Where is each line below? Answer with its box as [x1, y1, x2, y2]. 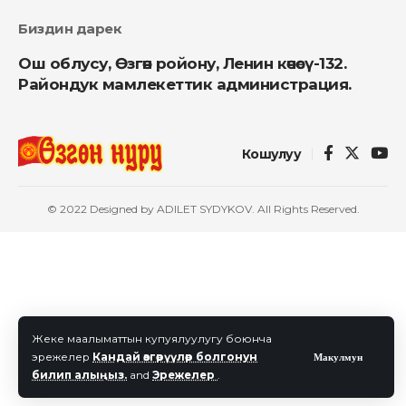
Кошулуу [241, 145, 301, 162]
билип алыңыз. [32, 368, 127, 382]
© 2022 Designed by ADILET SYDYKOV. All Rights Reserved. [46, 201, 360, 216]
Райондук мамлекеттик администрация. [18, 74, 352, 93]
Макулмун [314, 350, 362, 363]
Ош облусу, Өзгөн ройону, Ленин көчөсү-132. [18, 53, 346, 72]
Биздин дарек [18, 19, 121, 37]
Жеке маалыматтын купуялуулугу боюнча [32, 332, 272, 345]
